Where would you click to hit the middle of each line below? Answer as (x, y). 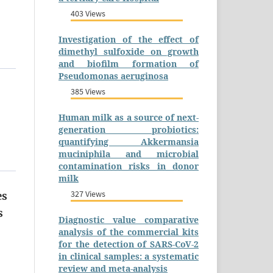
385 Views (88, 91)
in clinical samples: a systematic (129, 256)
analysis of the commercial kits (129, 232)
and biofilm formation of (129, 63)
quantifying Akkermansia (129, 141)
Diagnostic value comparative (129, 219)
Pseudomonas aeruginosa (113, 76)
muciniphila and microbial (129, 154)
